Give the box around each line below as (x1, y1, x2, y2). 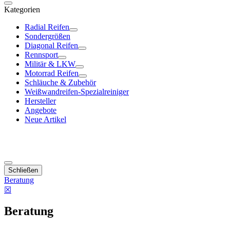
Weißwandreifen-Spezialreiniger (25, 87, 129, 96)
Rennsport (25, 50, 58, 59)
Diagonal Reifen (25, 41, 78, 50)
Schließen (8, 166, 38, 174)
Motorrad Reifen (25, 69, 79, 78)
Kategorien (4, 5, 40, 14)
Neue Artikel (25, 115, 66, 124)
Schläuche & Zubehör (25, 78, 96, 87)
